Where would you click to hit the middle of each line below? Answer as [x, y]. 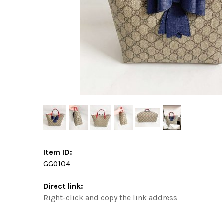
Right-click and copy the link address [110, 197]
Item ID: [58, 152]
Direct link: [63, 186]
